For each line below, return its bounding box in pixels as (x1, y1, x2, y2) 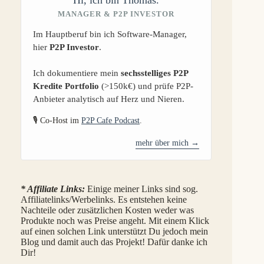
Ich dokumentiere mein (33, 68, 121, 78)
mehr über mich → (136, 138, 200, 147)
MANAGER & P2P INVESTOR (58, 9, 175, 18)
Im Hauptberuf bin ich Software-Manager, (33, 29, 187, 39)
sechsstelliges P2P (121, 68, 188, 78)
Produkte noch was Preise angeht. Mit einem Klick (21, 215, 209, 226)
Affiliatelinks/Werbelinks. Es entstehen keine (21, 194, 187, 204)
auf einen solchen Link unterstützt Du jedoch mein (21, 226, 208, 236)
